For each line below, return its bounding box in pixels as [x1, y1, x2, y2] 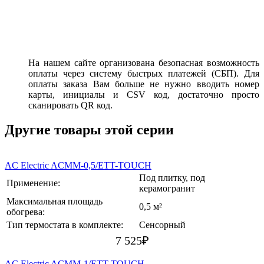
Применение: [6, 178, 60, 189]
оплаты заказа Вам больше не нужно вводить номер [28, 78, 259, 89]
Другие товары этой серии [5, 122, 174, 138]
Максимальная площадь [6, 196, 103, 207]
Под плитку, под [139, 173, 205, 183]
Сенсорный [139, 220, 186, 230]
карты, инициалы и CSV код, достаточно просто [28, 89, 259, 100]
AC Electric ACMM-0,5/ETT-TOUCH [5, 160, 151, 171]
